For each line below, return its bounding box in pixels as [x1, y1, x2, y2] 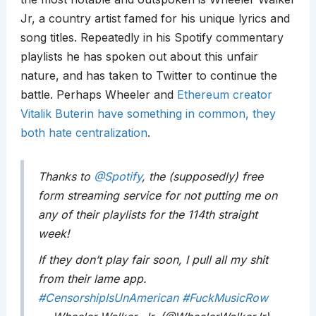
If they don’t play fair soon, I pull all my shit [37, 253, 268, 267]
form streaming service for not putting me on [37, 188, 277, 203]
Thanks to [37, 169, 94, 184]
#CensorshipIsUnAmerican [37, 291, 178, 305]
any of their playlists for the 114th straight [37, 207, 257, 222]
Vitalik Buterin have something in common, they [20, 107, 276, 121]
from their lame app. [37, 272, 147, 286]
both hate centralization [20, 126, 147, 140]
